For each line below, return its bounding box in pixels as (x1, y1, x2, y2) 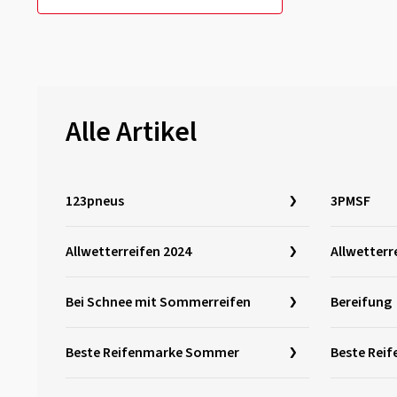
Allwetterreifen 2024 (66, 242, 191, 261)
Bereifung (331, 292, 392, 312)
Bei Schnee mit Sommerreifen (66, 292, 251, 312)
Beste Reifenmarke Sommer (66, 343, 239, 362)
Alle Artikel (66, 112, 197, 152)
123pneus (66, 191, 124, 211)
